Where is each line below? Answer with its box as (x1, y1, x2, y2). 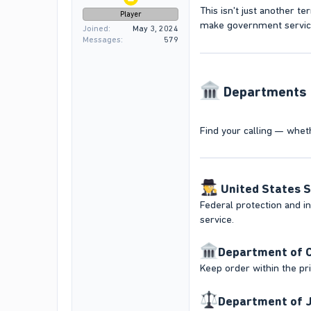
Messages (83, 34, 121, 44)
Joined (83, 23, 108, 33)
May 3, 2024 (133, 23, 178, 33)
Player (119, 9, 142, 19)
